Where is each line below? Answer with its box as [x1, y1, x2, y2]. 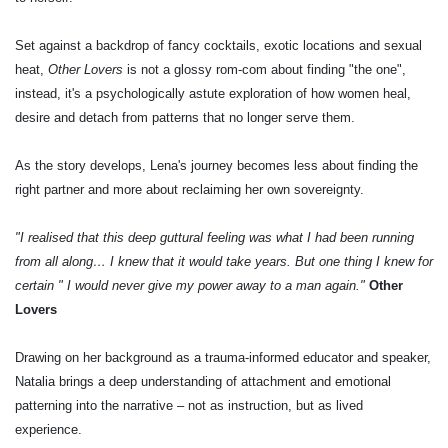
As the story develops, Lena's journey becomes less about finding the [15, 158, 418, 173]
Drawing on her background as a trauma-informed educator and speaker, [15, 350, 431, 365]
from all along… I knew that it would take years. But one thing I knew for [15, 254, 433, 269]
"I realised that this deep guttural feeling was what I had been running [15, 230, 414, 245]
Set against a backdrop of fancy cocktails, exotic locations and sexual [15, 38, 422, 53]
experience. [15, 422, 82, 437]
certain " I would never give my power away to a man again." [15, 278, 369, 293]
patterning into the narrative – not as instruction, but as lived [15, 398, 363, 413]
